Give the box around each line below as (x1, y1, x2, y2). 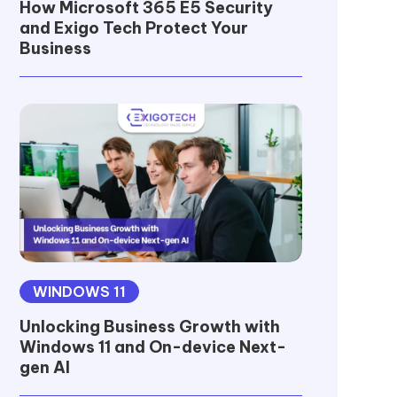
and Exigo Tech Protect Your (19, 17, 248, 38)
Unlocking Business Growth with (19, 316, 280, 338)
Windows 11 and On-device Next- (19, 337, 286, 358)
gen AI (19, 357, 70, 378)
